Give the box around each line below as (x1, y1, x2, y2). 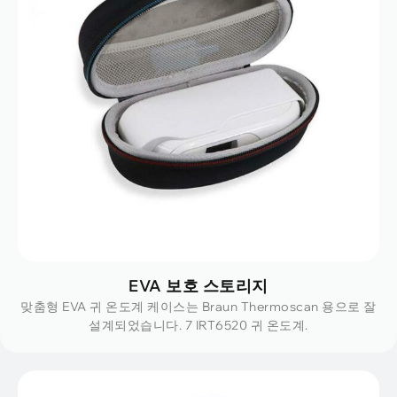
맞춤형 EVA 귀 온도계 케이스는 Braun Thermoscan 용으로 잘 (20, 299, 377, 315)
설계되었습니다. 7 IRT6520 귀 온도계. (89, 317, 308, 334)
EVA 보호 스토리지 (128, 276, 269, 297)
